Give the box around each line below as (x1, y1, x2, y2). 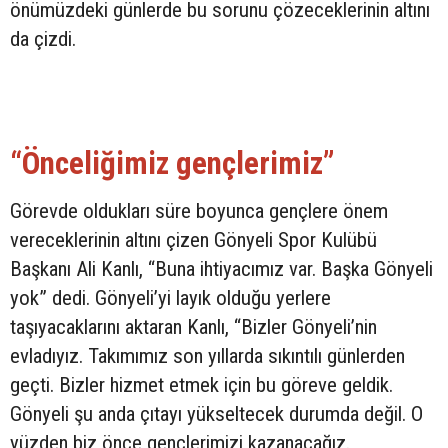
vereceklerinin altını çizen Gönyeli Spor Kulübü (10, 227, 377, 252)
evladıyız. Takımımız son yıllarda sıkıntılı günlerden (10, 343, 405, 368)
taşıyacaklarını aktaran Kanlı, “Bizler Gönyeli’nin (10, 314, 377, 339)
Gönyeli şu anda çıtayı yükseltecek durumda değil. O (10, 401, 423, 426)
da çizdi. (10, 26, 76, 51)
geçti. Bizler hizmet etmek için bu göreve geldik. (10, 372, 393, 397)
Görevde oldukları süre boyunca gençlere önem (10, 198, 388, 223)
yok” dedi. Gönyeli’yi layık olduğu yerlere (10, 285, 331, 310)
